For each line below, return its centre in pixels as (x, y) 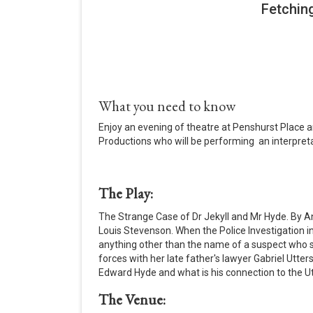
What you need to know (167, 106)
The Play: (126, 194)
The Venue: (132, 299)
